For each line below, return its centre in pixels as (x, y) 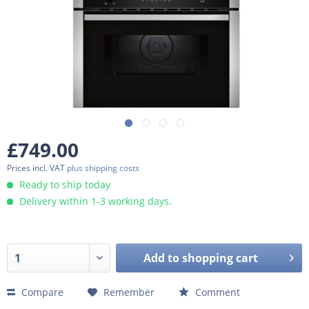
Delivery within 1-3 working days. (94, 201)
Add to (162, 258)
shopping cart (220, 258)
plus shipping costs (103, 168)
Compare (41, 292)
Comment (216, 292)
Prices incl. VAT (37, 168)
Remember (129, 292)
